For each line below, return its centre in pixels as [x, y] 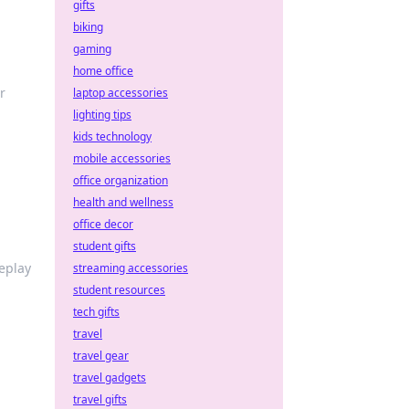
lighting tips [102, 115]
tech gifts [96, 312]
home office [103, 71]
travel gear [101, 356]
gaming [92, 49]
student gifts [105, 246]
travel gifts [100, 399]
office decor [103, 224]
